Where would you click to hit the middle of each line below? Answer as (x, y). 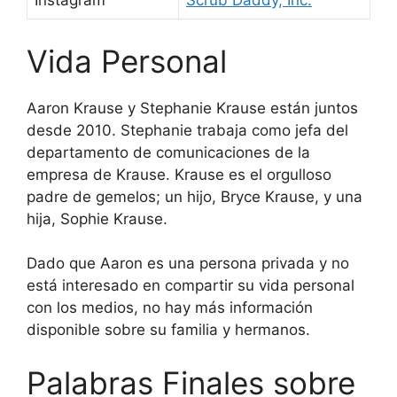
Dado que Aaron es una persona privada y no (188, 264)
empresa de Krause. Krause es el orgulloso (179, 174)
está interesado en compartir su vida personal (191, 286)
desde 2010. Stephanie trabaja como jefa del (187, 130)
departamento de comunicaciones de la (168, 152)
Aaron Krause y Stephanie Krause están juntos (192, 108)
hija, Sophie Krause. (97, 218)
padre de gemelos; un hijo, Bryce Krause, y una (195, 196)
